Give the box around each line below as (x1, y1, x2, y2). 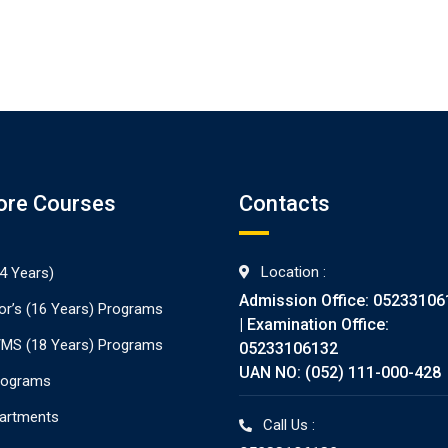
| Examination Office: (239, 315, 389, 335)
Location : (261, 263, 326, 282)
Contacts (239, 191, 330, 217)
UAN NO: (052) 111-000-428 (239, 363, 441, 383)
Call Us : (263, 416, 315, 435)
